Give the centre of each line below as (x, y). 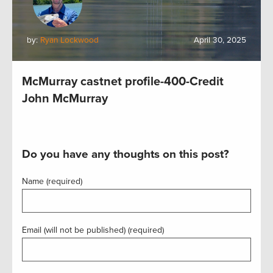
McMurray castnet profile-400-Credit (123, 82)
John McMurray (65, 99)
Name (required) (52, 181)
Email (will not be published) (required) (93, 230)
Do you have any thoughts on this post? (126, 154)
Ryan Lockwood (69, 40)
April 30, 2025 (220, 40)
